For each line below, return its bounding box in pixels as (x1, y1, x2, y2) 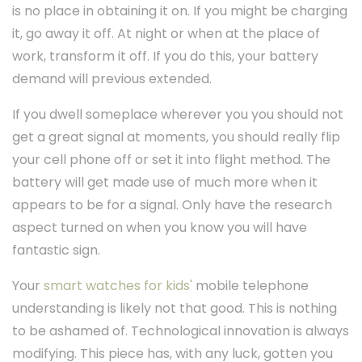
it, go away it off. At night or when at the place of (12, 24, 320, 44)
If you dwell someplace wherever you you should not (12, 105, 343, 124)
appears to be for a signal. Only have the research (12, 196, 332, 215)
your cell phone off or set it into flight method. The (12, 150, 330, 170)
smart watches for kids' (44, 276, 192, 296)
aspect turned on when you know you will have (12, 218, 307, 238)
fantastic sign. (12, 241, 100, 260)
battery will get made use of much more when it (12, 173, 318, 192)
